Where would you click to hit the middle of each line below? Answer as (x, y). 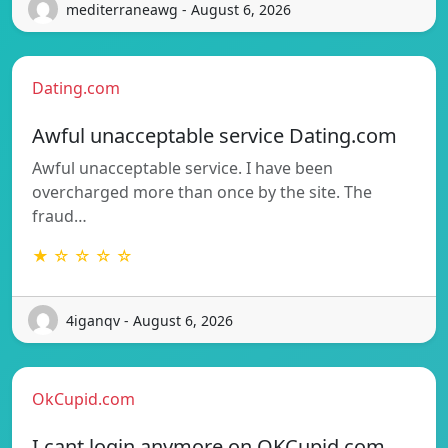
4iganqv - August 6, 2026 (149, 320)
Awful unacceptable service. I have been (182, 168)
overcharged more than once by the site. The (202, 192)
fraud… (59, 216)
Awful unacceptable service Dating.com (214, 136)
